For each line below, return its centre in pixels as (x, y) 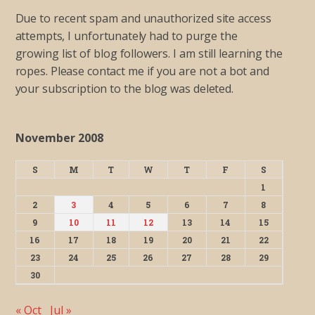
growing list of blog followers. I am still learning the (149, 53)
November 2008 (59, 138)
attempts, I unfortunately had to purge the (126, 36)
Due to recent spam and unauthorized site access (143, 18)
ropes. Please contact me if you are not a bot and (142, 71)
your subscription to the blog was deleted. (124, 89)
